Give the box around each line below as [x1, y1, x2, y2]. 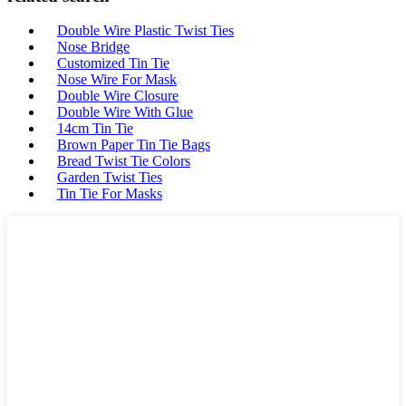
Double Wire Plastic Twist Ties [57, 23, 234, 39]
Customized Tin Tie [57, 55, 169, 72]
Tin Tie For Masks [57, 186, 162, 202]
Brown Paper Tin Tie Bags [57, 137, 210, 153]
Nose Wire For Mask [57, 72, 177, 88]
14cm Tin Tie [57, 121, 133, 137]
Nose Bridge [57, 39, 130, 55]
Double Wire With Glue [57, 104, 193, 121]
